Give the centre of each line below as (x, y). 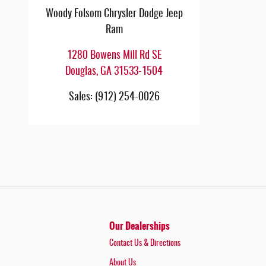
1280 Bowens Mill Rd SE (114, 56)
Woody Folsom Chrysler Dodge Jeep (114, 14)
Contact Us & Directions (145, 243)
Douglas (81, 72)
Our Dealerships (140, 226)
